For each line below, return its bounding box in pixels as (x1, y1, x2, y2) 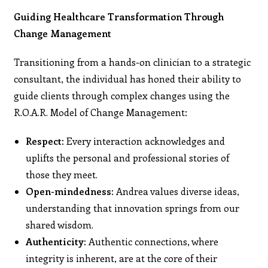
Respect (26, 134, 62, 147)
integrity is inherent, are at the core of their (26, 251, 218, 264)
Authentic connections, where (86, 234, 219, 248)
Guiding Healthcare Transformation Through (14, 10, 224, 23)
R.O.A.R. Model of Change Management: (14, 105, 188, 118)
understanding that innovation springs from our (26, 201, 240, 214)
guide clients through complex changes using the (14, 89, 230, 102)
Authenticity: (26, 234, 87, 248)
